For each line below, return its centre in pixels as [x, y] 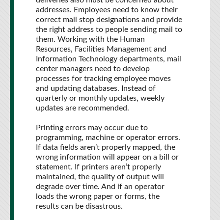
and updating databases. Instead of [96, 88]
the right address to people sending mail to [109, 29]
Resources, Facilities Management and [101, 49]
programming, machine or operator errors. [108, 137]
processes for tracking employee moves [103, 79]
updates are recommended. [82, 108]
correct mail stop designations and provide [109, 20]
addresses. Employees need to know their [107, 10]
